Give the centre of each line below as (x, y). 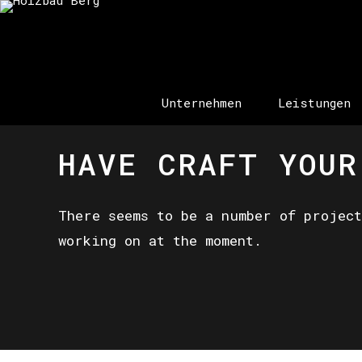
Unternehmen (202, 103)
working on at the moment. (160, 240)
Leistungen (314, 103)
